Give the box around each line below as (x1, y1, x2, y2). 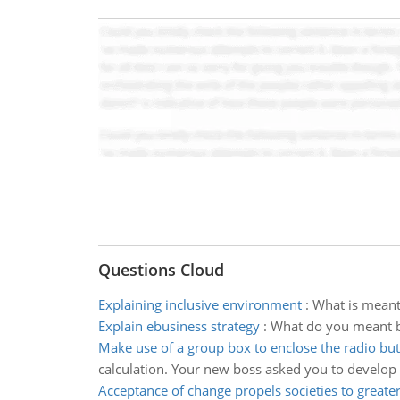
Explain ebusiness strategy (97, 317, 260, 335)
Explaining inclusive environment (97, 296, 302, 313)
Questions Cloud (97, 259, 224, 280)
